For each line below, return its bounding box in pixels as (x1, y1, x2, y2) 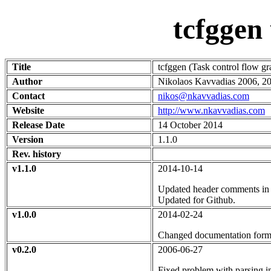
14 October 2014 (158, 119, 223, 130)
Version (12, 134, 44, 145)
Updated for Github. (158, 194, 235, 205)
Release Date (12, 119, 65, 130)
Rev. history (12, 148, 61, 159)
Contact (12, 90, 45, 101)
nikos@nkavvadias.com (158, 90, 249, 101)
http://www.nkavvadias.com (158, 105, 265, 116)
